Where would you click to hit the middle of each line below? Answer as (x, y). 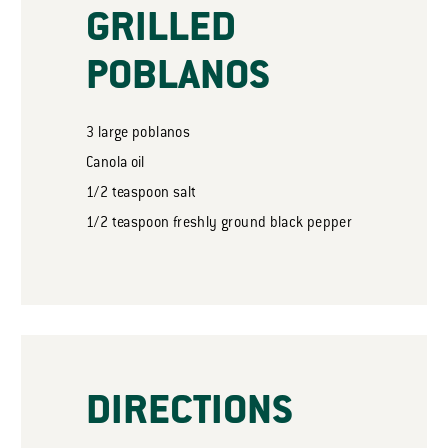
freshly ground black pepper (261, 224)
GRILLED (161, 31)
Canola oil (115, 164)
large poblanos (142, 134)
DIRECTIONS (189, 414)
